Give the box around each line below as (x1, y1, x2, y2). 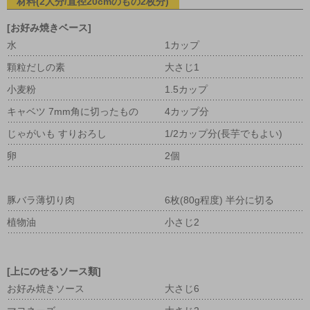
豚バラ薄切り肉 (7, 194, 75, 206)
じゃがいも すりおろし (7, 128, 107, 140)
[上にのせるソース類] (7, 266, 101, 277)
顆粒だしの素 (7, 62, 65, 73)
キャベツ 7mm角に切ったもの (7, 106, 138, 118)
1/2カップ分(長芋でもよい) (165, 128, 283, 140)
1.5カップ (165, 84, 208, 95)
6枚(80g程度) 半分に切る (165, 194, 275, 206)
